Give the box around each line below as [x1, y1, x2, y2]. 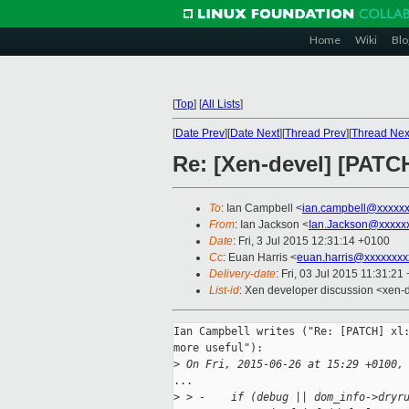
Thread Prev [285, 127, 346, 140]
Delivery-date [209, 267, 276, 281]
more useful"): [173, 341, 263, 355]
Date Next [230, 127, 279, 140]
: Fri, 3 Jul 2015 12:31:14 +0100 [233, 235, 390, 248]
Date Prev [175, 127, 225, 140]
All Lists [202, 98, 240, 110]
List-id [209, 284, 239, 298]
